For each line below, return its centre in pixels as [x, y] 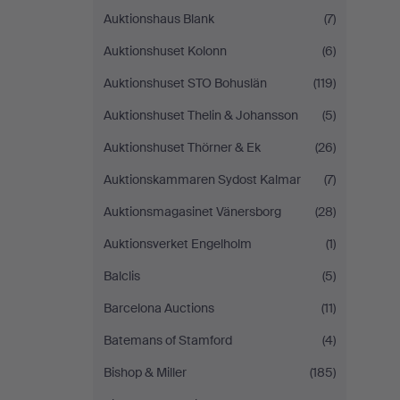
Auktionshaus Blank [159, 19]
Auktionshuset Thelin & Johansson [201, 115]
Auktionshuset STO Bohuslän [185, 83]
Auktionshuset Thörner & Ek [182, 147]
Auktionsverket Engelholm [178, 244]
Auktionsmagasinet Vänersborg [192, 212]
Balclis [122, 276]
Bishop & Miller [145, 372]
